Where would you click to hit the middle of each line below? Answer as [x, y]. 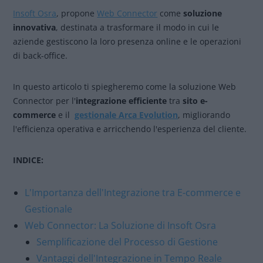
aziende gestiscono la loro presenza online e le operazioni [127, 41]
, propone [77, 13]
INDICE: [28, 160]
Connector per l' [45, 101]
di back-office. [42, 55]
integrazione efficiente [122, 101]
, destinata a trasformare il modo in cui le [138, 27]
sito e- [195, 101]
